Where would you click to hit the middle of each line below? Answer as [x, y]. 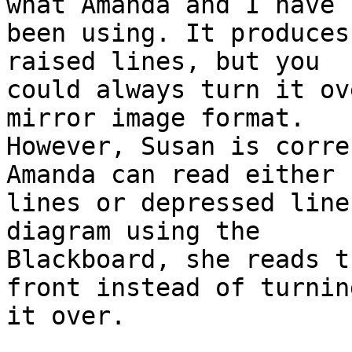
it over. [66, 316]
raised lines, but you [163, 62]
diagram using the [133, 231]
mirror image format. [156, 118]
